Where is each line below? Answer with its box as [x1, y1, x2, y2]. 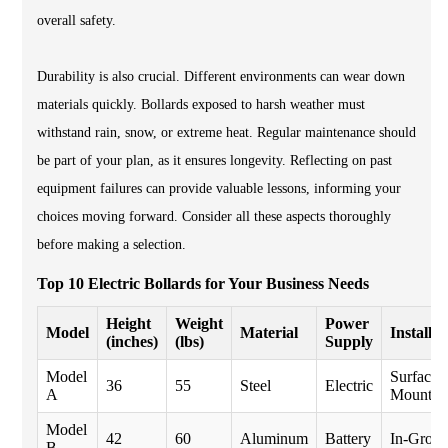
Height [106, 315, 151, 333]
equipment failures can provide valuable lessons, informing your [37, 181, 401, 196]
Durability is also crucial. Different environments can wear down [37, 69, 405, 84]
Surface [390, 368, 438, 386]
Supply [325, 333, 373, 351]
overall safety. [37, 13, 116, 28]
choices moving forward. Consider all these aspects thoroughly [37, 209, 391, 224]
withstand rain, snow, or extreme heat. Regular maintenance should [37, 125, 416, 140]
